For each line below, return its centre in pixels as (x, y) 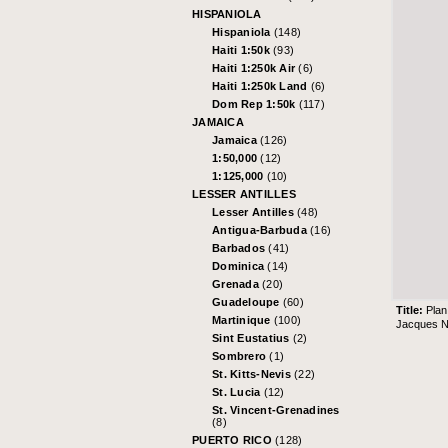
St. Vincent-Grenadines (276, 410)
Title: (411, 310)
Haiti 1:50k (242, 50)
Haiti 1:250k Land (261, 86)
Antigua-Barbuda (261, 230)
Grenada (237, 284)
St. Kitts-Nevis (253, 374)
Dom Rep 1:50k (255, 104)
